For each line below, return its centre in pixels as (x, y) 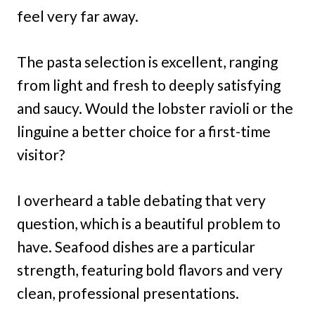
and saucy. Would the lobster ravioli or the (155, 108)
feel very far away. (78, 15)
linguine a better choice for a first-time (144, 131)
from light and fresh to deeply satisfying (149, 84)
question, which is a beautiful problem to (149, 223)
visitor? (41, 154)
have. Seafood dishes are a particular (136, 246)
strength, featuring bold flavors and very (150, 269)
